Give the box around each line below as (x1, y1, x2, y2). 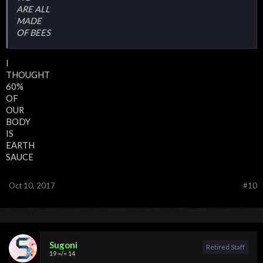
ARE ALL (16, 4, 50, 15)
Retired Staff (206, 242, 245, 251)
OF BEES (16, 28, 50, 38)
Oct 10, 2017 (9, 180, 55, 190)
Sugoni (49, 239, 77, 250)
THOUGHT (6, 69, 50, 80)
